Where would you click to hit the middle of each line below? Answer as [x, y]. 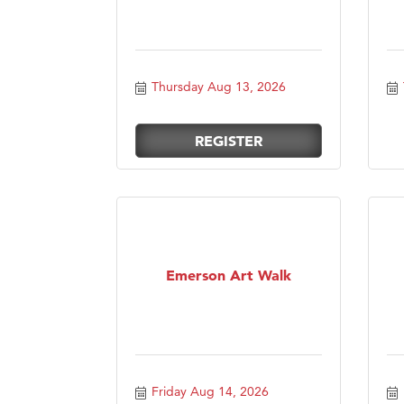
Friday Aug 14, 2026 [210, 391]
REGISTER [229, 140]
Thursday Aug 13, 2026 [218, 86]
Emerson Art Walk [229, 275]
